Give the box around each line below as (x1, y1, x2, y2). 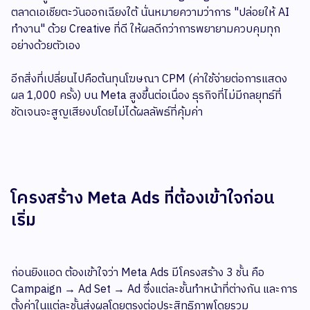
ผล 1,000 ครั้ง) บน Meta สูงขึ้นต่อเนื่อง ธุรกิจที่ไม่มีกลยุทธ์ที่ (11, 86, 282, 106)
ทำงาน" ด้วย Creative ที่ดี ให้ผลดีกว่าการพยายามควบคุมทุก (11, 20, 280, 39)
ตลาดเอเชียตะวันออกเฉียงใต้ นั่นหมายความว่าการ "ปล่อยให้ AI (11, 3, 289, 23)
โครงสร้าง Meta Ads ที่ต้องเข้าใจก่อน (11, 185, 275, 213)
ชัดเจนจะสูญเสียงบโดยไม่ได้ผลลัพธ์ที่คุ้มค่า (11, 103, 203, 122)
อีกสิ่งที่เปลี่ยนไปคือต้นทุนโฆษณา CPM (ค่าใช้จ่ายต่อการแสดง (11, 70, 287, 89)
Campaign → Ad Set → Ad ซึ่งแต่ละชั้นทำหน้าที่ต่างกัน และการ (11, 280, 298, 300)
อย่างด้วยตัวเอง (11, 37, 80, 56)
